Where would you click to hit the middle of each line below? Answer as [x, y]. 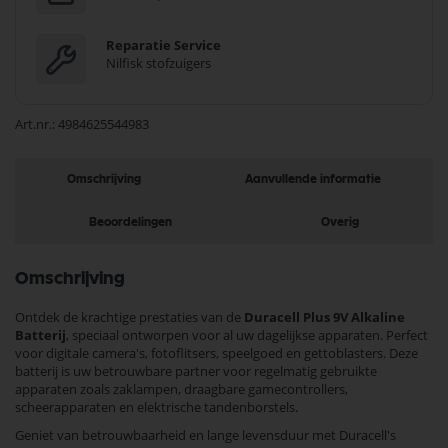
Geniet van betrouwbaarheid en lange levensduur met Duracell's [205, 435]
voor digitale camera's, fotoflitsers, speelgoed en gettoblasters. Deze [216, 353]
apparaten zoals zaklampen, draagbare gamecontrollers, [181, 389]
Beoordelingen [131, 222]
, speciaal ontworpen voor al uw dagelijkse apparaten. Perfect [247, 335]
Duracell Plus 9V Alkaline [324, 317]
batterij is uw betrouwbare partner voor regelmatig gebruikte [196, 371]
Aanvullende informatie [313, 179]
